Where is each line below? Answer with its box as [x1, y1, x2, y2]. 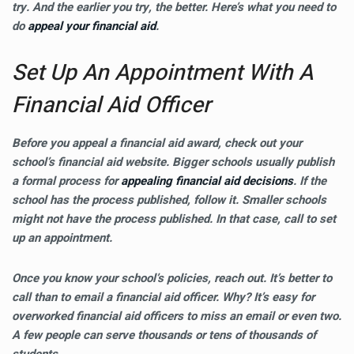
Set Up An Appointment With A [12, 57, 313, 89]
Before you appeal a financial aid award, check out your [12, 134, 302, 152]
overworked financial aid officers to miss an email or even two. [12, 307, 341, 325]
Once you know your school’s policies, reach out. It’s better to [12, 269, 332, 287]
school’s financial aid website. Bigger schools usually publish [12, 153, 334, 171]
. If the [293, 172, 326, 190]
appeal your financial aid [28, 17, 156, 35]
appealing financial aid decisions [121, 172, 293, 190]
